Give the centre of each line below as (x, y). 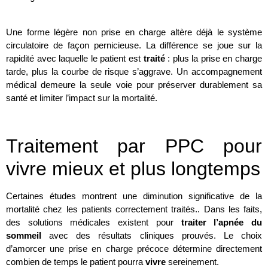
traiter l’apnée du (222, 222)
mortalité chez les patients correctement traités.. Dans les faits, (134, 209)
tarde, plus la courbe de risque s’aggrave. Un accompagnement (134, 71)
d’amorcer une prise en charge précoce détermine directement (134, 248)
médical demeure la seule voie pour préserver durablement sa (134, 84)
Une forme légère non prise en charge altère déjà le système (134, 32)
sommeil (24, 235)
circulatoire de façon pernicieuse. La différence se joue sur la (134, 45)
